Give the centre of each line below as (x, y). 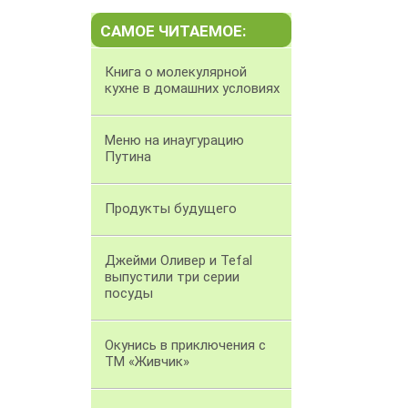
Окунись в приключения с (185, 346)
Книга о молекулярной (176, 72)
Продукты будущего (171, 209)
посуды (129, 294)
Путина (128, 157)
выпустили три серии (172, 277)
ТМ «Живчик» (147, 362)
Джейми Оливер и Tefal (178, 261)
